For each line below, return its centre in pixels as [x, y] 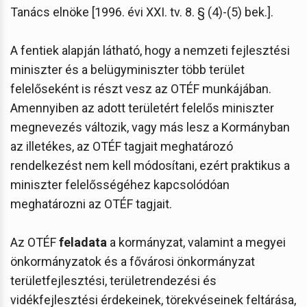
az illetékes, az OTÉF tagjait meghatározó [122, 146]
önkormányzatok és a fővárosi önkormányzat [133, 261]
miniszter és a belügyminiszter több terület [127, 69]
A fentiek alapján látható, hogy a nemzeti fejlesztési [150, 50]
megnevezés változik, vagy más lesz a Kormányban [150, 127]
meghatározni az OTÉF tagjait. [91, 204]
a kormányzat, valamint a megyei [196, 242]
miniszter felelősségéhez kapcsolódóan [120, 184]
